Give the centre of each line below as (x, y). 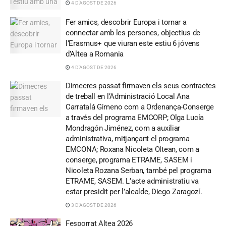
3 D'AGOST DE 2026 (93, 205)
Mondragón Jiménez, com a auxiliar (123, 128)
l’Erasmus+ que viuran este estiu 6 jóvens (133, 44)
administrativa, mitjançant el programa (128, 139)
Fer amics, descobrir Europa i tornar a (126, 22)
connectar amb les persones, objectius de (133, 33)
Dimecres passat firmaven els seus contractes (141, 86)
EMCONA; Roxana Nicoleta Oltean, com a (132, 150)
